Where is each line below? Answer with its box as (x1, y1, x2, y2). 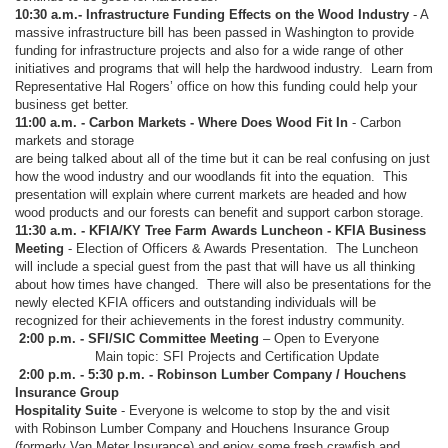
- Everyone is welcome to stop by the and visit (117, 402, 390, 418)
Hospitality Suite (15, 402, 117, 418)
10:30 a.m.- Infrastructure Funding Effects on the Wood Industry (15, 6, 409, 22)
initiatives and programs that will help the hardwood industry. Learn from (15, 60, 433, 76)
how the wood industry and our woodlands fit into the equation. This (15, 168, 408, 184)
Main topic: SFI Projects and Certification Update (15, 348, 379, 364)
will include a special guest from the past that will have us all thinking (15, 258, 415, 274)
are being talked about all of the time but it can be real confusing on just (15, 150, 430, 166)
